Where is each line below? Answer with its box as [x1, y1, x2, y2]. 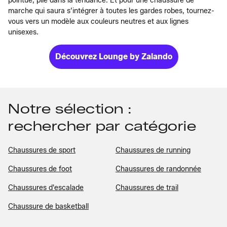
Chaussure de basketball [8, 202, 89, 211]
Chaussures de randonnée [116, 164, 201, 173]
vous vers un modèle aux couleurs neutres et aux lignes [8, 17, 188, 26]
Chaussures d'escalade [8, 183, 84, 192]
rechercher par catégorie [8, 118, 196, 134]
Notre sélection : [8, 100, 132, 117]
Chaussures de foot [8, 164, 72, 173]
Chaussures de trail [116, 183, 178, 192]
